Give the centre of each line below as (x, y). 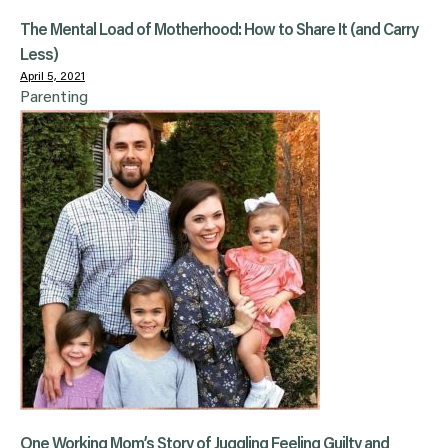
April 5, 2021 (52, 77)
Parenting (54, 98)
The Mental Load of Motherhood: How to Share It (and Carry (219, 31)
